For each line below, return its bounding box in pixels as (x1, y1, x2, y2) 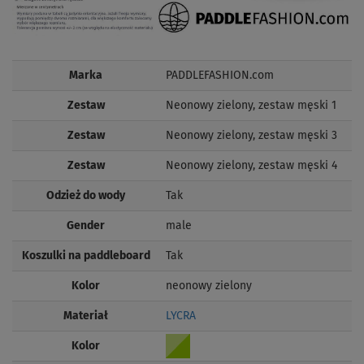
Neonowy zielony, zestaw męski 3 (166, 130, 337, 142)
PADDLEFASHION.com (166, 70, 274, 82)
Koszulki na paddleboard (21, 250, 150, 262)
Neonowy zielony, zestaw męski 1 (166, 100, 336, 112)
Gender (67, 220, 105, 232)
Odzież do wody (46, 190, 125, 202)
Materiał (63, 310, 108, 323)
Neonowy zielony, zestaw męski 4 (166, 160, 337, 172)
